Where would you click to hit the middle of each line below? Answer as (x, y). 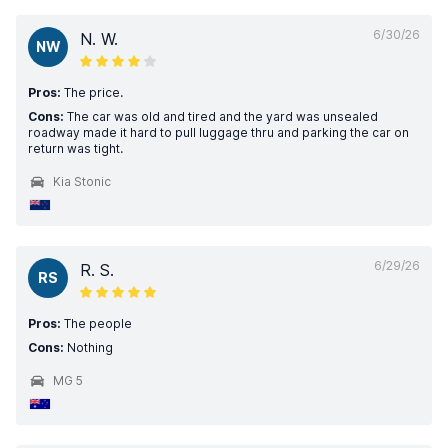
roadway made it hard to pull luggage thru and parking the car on (218, 132)
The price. (92, 92)
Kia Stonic (82, 181)
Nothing (88, 347)
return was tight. (75, 148)
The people (96, 323)
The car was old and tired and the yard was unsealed (221, 116)
